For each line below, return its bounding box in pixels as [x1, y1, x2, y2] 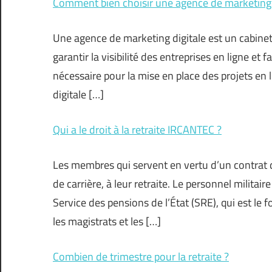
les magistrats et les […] [53, 213, 161, 230]
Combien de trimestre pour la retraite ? [53, 248, 229, 265]
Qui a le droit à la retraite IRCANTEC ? [53, 121, 222, 138]
